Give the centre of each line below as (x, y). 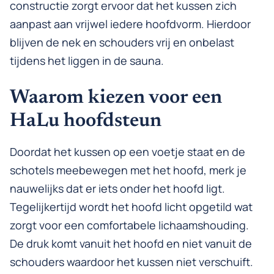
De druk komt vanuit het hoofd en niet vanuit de (131, 244)
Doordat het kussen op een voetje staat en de (128, 152)
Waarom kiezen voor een (116, 98)
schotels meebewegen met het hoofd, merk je (128, 170)
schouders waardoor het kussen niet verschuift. (131, 262)
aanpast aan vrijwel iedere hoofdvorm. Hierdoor (130, 24)
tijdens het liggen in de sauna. (87, 61)
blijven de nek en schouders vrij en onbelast (122, 43)
